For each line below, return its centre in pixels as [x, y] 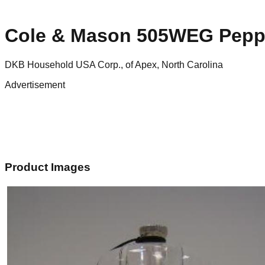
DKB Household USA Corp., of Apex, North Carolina [114, 64]
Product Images [48, 167]
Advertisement [35, 85]
